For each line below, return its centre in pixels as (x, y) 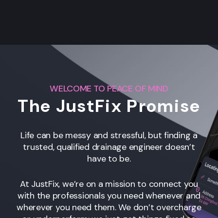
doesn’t (180, 147)
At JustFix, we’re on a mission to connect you (109, 184)
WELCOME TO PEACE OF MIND (109, 88)
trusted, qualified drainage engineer (94, 147)
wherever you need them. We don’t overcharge (109, 207)
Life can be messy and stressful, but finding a (109, 135)
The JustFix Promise (109, 106)
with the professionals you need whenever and (109, 195)
